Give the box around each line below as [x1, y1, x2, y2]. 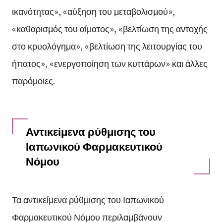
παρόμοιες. [11, 73, 55, 87]
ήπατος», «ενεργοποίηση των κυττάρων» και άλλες [11, 56, 208, 69]
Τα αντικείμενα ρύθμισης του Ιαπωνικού [11, 192, 164, 206]
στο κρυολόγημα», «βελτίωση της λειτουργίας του [11, 39, 202, 52]
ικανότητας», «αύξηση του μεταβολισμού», [11, 4, 175, 17]
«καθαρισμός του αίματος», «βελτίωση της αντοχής [11, 21, 208, 35]
